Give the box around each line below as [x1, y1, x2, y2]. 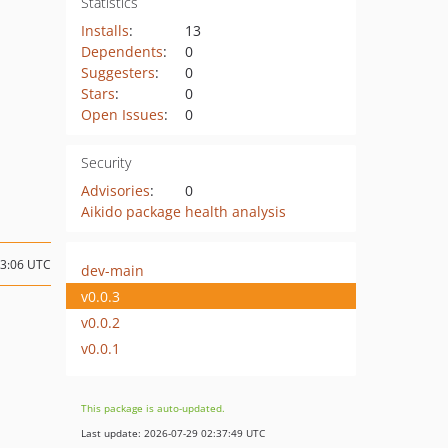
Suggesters [80, 63, 155, 82]
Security [80, 153, 131, 172]
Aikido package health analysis [80, 202, 286, 221]
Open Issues [80, 105, 164, 124]
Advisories [80, 181, 150, 200]
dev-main [81, 260, 144, 280]
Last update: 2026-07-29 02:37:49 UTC [81, 426, 265, 440]
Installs [80, 21, 129, 40]
